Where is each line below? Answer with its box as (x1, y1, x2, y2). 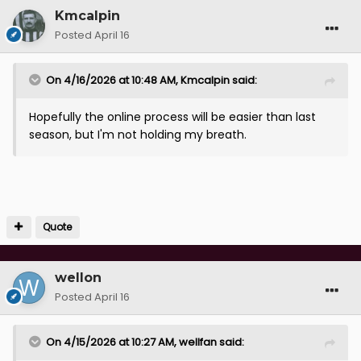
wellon (55, 269, 102, 285)
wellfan (179, 334, 217, 350)
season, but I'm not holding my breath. (29, 126, 253, 143)
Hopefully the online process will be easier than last (29, 108, 316, 125)
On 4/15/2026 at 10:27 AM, (46, 334, 179, 350)
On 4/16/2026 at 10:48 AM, (46, 72, 180, 88)
